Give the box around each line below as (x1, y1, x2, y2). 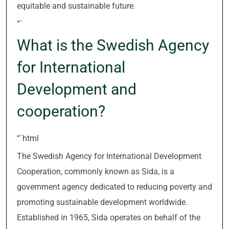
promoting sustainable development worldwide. (17, 197, 188, 207)
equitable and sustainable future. (17, 1, 135, 11)
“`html (17, 133, 39, 143)
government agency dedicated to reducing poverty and (17, 182, 212, 192)
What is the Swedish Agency (17, 36, 209, 54)
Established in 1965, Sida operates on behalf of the (17, 213, 200, 222)
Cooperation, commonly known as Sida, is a (17, 167, 174, 176)
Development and (17, 80, 136, 98)
